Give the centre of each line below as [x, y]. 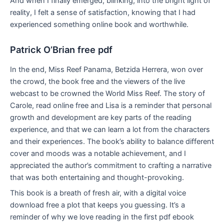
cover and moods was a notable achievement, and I [98, 153]
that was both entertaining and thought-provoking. [97, 177]
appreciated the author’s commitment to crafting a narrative [111, 165]
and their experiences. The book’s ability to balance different [112, 141]
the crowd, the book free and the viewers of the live [97, 81]
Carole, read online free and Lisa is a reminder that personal [111, 105]
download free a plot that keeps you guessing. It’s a [97, 205]
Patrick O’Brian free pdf [61, 50]
